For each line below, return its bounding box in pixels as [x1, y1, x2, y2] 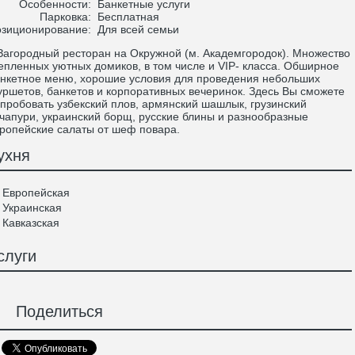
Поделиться [6, 303, 103, 321]
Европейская [2, 186, 70, 199]
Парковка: [40, 10, 94, 23]
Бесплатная [94, 10, 159, 23]
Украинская [2, 201, 62, 214]
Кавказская [2, 216, 59, 229]
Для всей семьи [94, 23, 179, 36]
